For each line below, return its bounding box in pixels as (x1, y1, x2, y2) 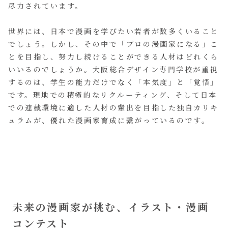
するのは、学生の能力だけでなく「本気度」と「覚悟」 (8, 77, 219, 88)
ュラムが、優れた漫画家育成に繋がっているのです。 (8, 115, 210, 126)
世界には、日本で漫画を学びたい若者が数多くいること (8, 26, 219, 37)
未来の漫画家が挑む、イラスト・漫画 (12, 199, 209, 214)
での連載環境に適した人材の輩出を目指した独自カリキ (8, 102, 219, 113)
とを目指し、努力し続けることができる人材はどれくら (8, 51, 219, 62)
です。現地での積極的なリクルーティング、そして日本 (8, 90, 217, 100)
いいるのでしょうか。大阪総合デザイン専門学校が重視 (8, 64, 218, 75)
